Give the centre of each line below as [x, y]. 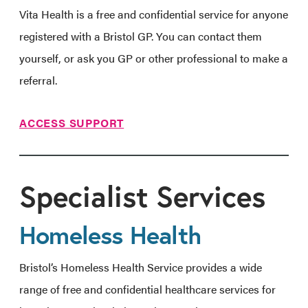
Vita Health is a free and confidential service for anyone [154, 14]
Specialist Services [142, 197]
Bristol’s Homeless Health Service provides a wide [141, 267]
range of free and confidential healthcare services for [147, 289]
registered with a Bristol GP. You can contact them [141, 36]
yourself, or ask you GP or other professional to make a [154, 58]
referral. [38, 80]
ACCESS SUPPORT [72, 122]
